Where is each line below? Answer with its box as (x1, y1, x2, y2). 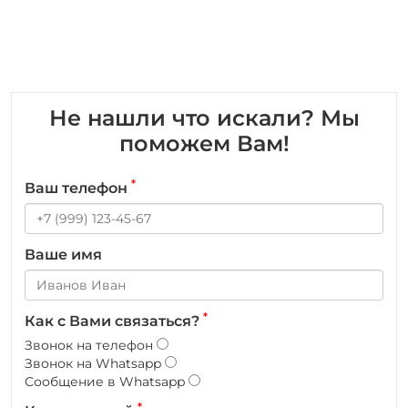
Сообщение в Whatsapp (25, 373, 189, 391)
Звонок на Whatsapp (25, 355, 165, 372)
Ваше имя (25, 246, 102, 264)
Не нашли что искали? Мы (48, 105, 360, 132)
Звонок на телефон (25, 337, 157, 354)
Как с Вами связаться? (25, 312, 203, 331)
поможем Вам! (118, 130, 290, 158)
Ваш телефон (25, 179, 131, 198)
